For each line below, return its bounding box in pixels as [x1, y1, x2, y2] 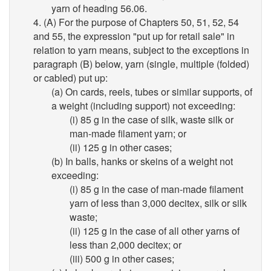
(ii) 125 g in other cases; [70, 140, 172, 154]
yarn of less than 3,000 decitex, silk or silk [70, 196, 247, 210]
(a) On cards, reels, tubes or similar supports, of [51, 85, 252, 99]
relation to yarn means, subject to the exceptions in [33, 43, 249, 57]
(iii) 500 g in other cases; [70, 252, 174, 266]
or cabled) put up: [33, 71, 108, 85]
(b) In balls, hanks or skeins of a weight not [51, 154, 233, 168]
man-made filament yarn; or [70, 126, 186, 140]
